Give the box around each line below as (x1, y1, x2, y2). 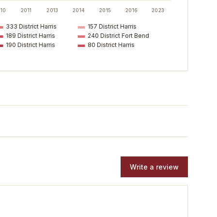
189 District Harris (6, 32, 55, 39)
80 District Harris (88, 41, 135, 48)
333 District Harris (6, 23, 57, 30)
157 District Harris (88, 23, 137, 30)
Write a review (130, 163, 179, 171)
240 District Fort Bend (88, 32, 149, 39)
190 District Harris (6, 41, 55, 48)
